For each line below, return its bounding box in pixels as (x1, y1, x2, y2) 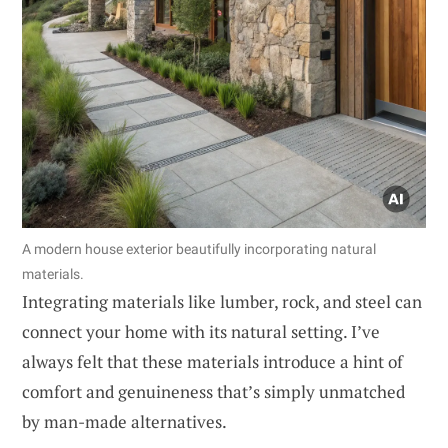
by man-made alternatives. (22, 409, 227, 433)
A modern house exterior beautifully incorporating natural (22, 240, 376, 257)
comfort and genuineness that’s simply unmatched (22, 379, 405, 403)
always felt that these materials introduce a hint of (22, 349, 403, 373)
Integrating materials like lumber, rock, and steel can (22, 289, 422, 313)
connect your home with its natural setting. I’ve (22, 319, 380, 343)
